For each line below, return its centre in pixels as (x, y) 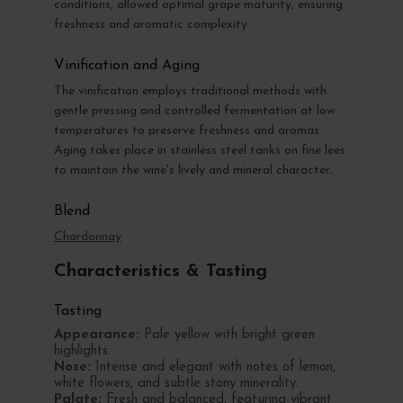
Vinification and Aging (126, 65)
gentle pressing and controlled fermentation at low (194, 111)
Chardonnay (87, 237)
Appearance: (96, 335)
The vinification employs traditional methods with (190, 91)
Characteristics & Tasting (160, 271)
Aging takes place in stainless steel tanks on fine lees (199, 150)
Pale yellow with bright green (227, 335)
